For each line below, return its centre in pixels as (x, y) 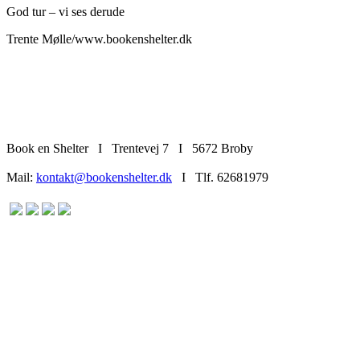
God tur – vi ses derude (65, 11)
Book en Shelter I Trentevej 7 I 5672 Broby (130, 148)
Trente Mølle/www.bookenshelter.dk (99, 39)
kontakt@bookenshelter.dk (104, 177)
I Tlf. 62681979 (220, 177)
